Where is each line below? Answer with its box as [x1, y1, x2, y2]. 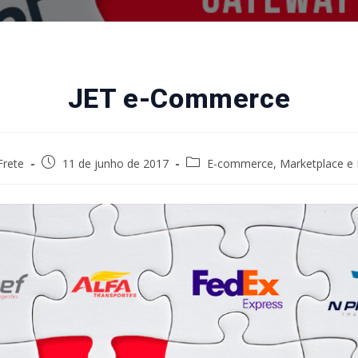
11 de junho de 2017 [62, 156, 169, 171]
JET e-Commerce [67, 82, 291, 114]
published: [41, 172, 92, 187]
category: [185, 172, 233, 187]
